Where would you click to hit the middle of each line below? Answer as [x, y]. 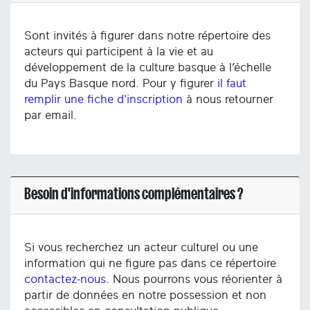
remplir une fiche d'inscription [103, 99]
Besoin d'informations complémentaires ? [134, 194]
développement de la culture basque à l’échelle [148, 67]
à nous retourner [228, 99]
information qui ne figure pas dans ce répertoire [150, 264]
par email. [52, 115]
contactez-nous [65, 280]
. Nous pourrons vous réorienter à [194, 280]
